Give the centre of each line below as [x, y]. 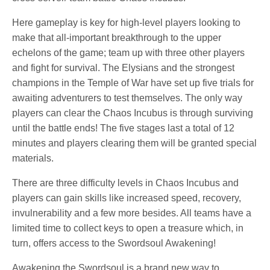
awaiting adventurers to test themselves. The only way [127, 98]
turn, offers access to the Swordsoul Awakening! [114, 243]
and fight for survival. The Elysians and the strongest [124, 67]
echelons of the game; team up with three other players [129, 52]
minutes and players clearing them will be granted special [135, 143]
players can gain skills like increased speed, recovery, [127, 198]
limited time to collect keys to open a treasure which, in [128, 228]
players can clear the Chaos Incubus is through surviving [133, 113]
